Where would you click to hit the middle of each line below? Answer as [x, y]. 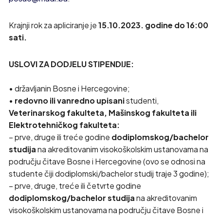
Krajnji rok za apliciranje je [53, 25]
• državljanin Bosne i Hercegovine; [69, 88]
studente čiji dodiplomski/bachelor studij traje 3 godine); [109, 173]
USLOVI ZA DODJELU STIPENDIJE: [71, 64]
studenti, [141, 100]
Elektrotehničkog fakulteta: [64, 125]
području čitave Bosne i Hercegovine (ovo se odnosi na [107, 161]
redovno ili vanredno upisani [69, 100]
